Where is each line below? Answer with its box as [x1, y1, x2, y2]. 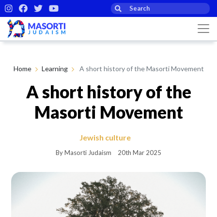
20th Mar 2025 [118, 148, 161, 156]
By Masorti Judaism [56, 148, 111, 156]
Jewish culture [79, 132, 131, 142]
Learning [41, 64, 68, 73]
